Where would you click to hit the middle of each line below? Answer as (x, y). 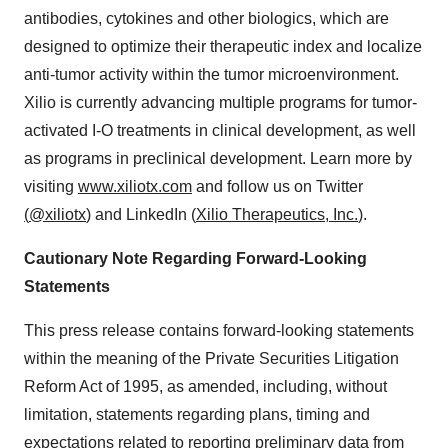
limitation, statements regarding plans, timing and (197, 415)
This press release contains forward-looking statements (219, 331)
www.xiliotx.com (135, 187)
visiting (51, 187)
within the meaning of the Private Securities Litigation (211, 359)
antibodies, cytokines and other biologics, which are (206, 19)
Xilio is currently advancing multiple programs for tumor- (220, 103)
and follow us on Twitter (277, 187)
